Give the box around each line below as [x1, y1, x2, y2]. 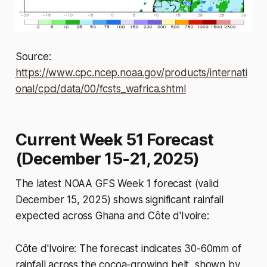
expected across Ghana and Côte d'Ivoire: [15, 209, 209, 222]
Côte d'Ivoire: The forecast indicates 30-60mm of [15, 242, 241, 254]
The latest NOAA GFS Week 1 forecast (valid [15, 177, 219, 190]
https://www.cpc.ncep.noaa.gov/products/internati [15, 66, 247, 79]
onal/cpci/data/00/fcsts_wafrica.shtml [15, 82, 186, 95]
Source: [15, 50, 51, 63]
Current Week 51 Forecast [15, 129, 214, 150]
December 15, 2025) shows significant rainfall [15, 193, 224, 206]
